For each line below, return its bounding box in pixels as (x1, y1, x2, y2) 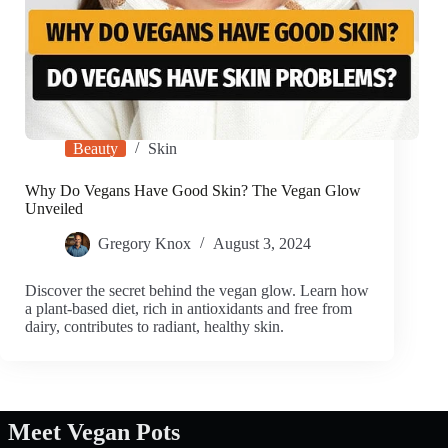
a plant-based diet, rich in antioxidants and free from (25, 300, 352, 318)
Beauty (73, 140, 118, 158)
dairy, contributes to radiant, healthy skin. (25, 318, 284, 336)
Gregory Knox (98, 235, 191, 253)
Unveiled (25, 200, 83, 218)
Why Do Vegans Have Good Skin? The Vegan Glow (25, 182, 361, 200)
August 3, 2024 (213, 235, 311, 253)
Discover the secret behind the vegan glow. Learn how (25, 282, 369, 300)
